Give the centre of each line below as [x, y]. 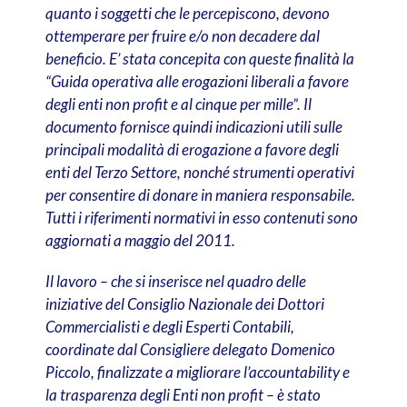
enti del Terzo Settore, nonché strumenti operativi [199, 173]
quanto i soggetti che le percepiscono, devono [187, 14]
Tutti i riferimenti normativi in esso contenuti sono [201, 218]
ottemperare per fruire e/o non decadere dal [182, 36]
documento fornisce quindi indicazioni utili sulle [194, 127]
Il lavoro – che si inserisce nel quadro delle [175, 282]
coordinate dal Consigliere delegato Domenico [190, 350]
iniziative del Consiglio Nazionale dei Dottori [184, 304]
